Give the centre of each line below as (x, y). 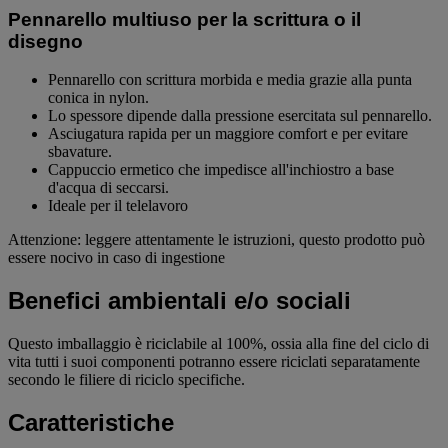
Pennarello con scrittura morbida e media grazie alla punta (230, 80)
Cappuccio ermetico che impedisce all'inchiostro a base (221, 170)
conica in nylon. (98, 98)
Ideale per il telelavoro (118, 206)
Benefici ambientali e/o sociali (179, 301)
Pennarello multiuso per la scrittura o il (184, 19)
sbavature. (80, 152)
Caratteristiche (91, 423)
